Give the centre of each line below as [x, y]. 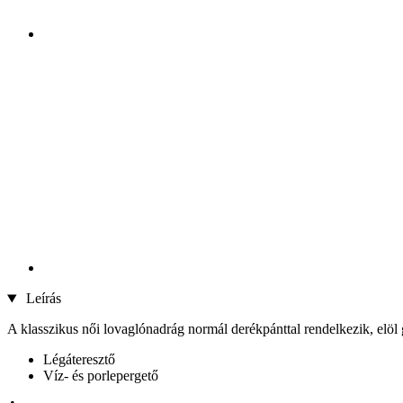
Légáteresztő [79, 360]
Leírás [41, 299]
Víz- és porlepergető [101, 376]
